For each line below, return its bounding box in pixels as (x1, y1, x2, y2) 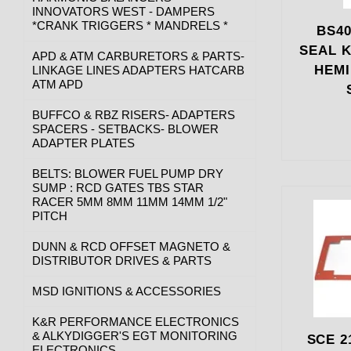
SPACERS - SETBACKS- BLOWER (32, 121, 219, 136)
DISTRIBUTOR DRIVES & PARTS (32, 253, 212, 267)
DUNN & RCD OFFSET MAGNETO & (32, 239, 230, 253)
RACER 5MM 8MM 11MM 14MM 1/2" (32, 194, 227, 208)
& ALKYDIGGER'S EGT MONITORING (32, 328, 237, 342)
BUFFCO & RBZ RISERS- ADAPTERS (32, 107, 235, 121)
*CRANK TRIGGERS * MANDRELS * (32, 18, 228, 32)
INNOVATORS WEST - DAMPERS (32, 4, 215, 18)
